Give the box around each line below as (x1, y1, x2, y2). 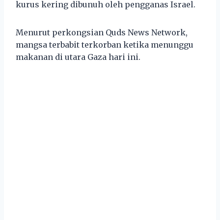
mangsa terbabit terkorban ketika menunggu (16, 39, 193, 50)
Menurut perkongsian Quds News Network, (16, 27, 188, 37)
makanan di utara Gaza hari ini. (16, 52, 140, 62)
